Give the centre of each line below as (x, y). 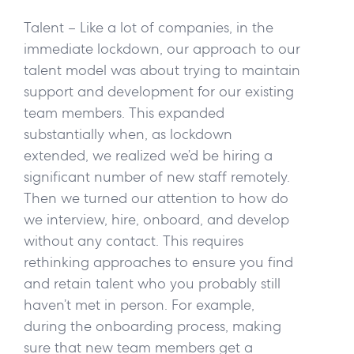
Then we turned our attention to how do (156, 198)
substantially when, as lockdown (128, 134)
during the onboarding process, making (153, 326)
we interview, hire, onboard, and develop (156, 220)
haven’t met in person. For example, (139, 305)
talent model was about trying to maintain (162, 70)
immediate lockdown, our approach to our (162, 49)
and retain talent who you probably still (152, 284)
